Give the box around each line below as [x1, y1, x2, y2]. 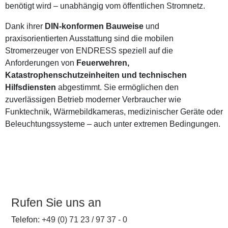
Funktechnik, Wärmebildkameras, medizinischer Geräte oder [5, 107, 223, 116]
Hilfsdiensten [5, 83, 56, 92]
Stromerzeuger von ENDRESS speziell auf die [5, 46, 173, 55]
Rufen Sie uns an [11, 196, 101, 209]
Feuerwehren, [76, 59, 129, 67]
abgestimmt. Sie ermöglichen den [56, 83, 179, 92]
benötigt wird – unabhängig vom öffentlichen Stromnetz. [5, 2, 205, 10]
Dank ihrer [5, 22, 45, 31]
